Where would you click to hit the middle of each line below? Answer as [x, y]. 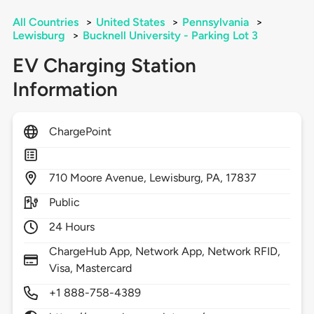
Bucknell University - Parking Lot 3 [170, 36]
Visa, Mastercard [90, 268]
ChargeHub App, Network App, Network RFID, [165, 252]
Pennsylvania [215, 22]
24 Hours [72, 227]
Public [64, 203]
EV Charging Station [104, 66]
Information [65, 89]
